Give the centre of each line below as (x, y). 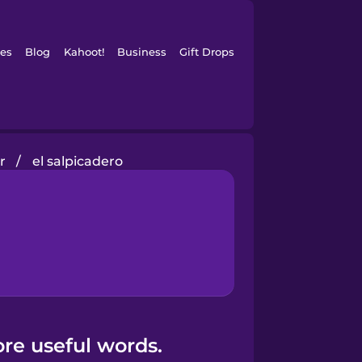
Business (141, 52)
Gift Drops (207, 52)
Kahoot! (84, 52)
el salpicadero (77, 161)
